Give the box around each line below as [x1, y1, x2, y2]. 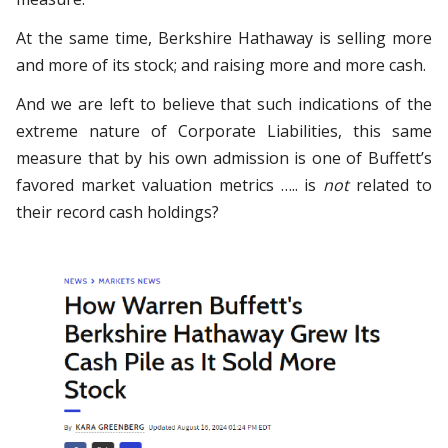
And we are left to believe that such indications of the [16, 93, 432, 116]
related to [356, 174, 432, 197]
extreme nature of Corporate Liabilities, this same [16, 120, 432, 143]
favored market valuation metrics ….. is [16, 174, 324, 197]
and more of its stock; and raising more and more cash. [16, 54, 426, 77]
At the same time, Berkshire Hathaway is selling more [16, 27, 432, 50]
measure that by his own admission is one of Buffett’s [16, 147, 432, 170]
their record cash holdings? [16, 201, 219, 224]
